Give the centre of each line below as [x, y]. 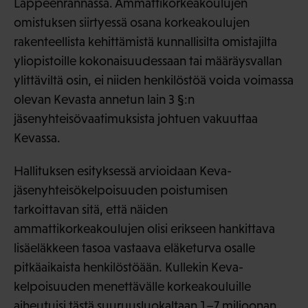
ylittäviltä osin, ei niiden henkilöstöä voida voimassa [154, 80]
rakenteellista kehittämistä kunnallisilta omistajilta [145, 42]
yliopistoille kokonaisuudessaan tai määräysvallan [148, 61]
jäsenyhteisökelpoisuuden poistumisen [121, 190]
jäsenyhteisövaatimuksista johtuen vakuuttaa [136, 119]
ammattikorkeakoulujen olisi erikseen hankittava [144, 229]
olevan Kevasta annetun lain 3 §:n [104, 100]
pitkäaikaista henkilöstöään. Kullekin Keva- [129, 267]
